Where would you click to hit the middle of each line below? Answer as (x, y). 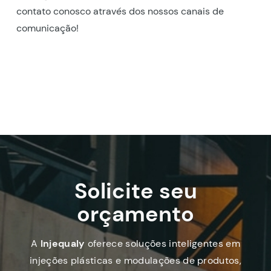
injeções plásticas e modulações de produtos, (135, 260)
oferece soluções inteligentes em (163, 243)
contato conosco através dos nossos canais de (120, 11)
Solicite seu (135, 191)
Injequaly (63, 243)
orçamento (135, 214)
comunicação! (47, 28)
